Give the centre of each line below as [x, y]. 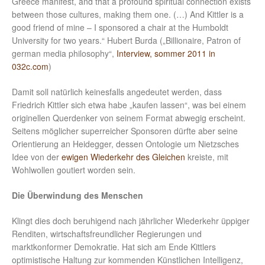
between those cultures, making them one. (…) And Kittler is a [128, 14]
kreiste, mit [207, 157]
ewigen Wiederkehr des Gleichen [123, 157]
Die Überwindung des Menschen [77, 195]
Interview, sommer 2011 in [166, 54]
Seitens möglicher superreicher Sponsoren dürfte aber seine [125, 131]
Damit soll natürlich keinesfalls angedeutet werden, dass [117, 92]
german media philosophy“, [64, 54]
